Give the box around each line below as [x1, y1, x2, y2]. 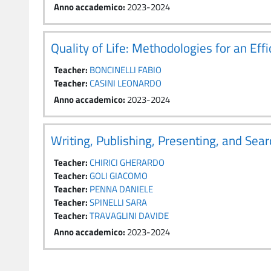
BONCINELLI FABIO [90, 63, 162, 77]
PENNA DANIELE [90, 182, 153, 196]
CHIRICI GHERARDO [90, 155, 165, 169]
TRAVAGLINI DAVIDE [90, 209, 169, 223]
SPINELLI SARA [90, 195, 147, 209]
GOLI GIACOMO [90, 169, 148, 183]
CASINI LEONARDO [90, 76, 162, 90]
